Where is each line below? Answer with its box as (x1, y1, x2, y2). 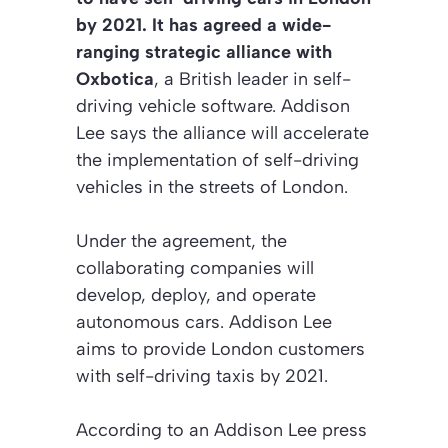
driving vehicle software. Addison (76, 95, 350, 118)
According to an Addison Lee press (76, 419, 367, 442)
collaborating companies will (76, 257, 314, 280)
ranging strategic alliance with (76, 41, 332, 64)
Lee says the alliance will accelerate (76, 122, 369, 145)
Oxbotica (76, 68, 154, 91)
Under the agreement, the (76, 230, 287, 253)
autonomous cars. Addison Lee (76, 311, 332, 334)
